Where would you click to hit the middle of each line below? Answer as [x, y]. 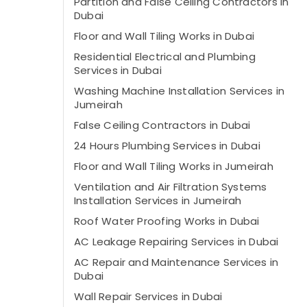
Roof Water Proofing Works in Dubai [167, 221]
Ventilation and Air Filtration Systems [171, 187]
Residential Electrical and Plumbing [165, 57]
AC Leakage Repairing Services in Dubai [176, 242]
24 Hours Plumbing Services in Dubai [167, 146]
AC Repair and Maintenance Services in [176, 262]
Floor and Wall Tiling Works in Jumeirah [174, 166]
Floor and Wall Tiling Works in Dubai [164, 36]
